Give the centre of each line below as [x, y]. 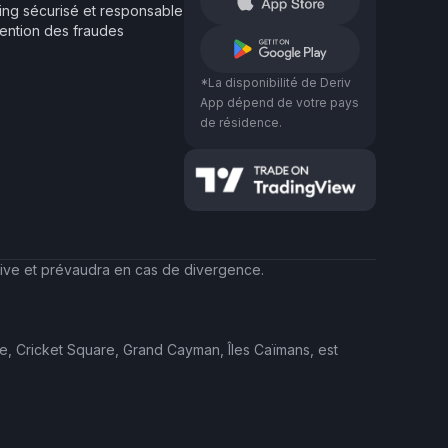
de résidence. [241, 122]
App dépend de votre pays [279, 102]
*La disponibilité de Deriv [275, 82]
